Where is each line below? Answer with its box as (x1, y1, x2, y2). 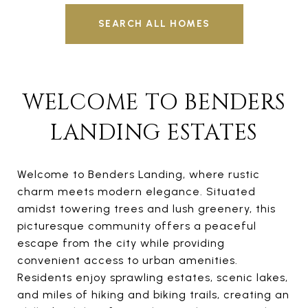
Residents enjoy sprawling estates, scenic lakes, (17, 270, 288, 284)
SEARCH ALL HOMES (98, 17, 210, 30)
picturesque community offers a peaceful (17, 219, 256, 232)
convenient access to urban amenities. (17, 253, 238, 267)
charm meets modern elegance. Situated (17, 184, 256, 198)
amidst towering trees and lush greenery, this (17, 201, 276, 215)
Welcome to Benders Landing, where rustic (17, 167, 260, 181)
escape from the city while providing (17, 236, 225, 250)
